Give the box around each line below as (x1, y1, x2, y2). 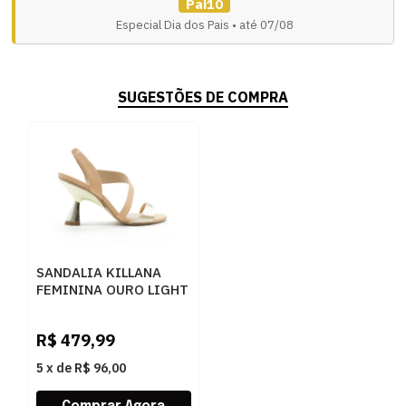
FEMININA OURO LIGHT (36, 281, 189, 298)
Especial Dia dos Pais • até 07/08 (115, 17, 294, 33)
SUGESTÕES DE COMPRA (118, 88, 288, 106)
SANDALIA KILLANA (36, 264, 162, 281)
